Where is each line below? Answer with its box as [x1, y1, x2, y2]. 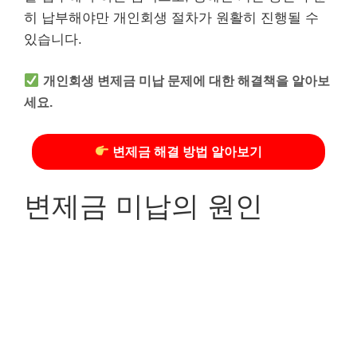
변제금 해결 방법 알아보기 [109, 144, 263, 159]
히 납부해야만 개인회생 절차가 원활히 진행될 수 [24, 10, 319, 25]
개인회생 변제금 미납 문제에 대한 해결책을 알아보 [43, 73, 331, 88]
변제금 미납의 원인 [24, 190, 263, 222]
